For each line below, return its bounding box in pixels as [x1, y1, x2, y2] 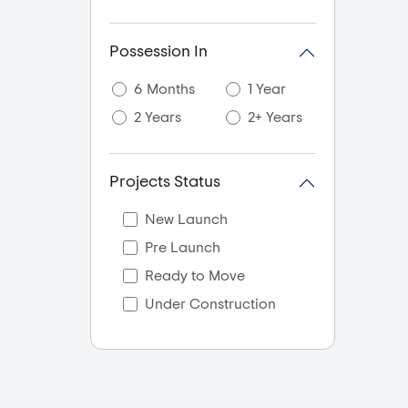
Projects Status [109, 174, 220, 190]
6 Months [134, 82, 195, 97]
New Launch [145, 212, 228, 227]
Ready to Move [145, 269, 245, 283]
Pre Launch [145, 240, 220, 255]
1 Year [248, 82, 287, 97]
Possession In [109, 44, 208, 60]
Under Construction [145, 297, 276, 311]
